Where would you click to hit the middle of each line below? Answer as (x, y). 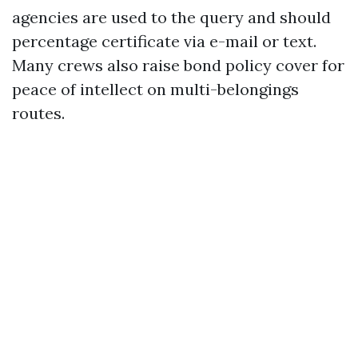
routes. (38, 113)
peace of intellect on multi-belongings (155, 89)
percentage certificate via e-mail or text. (164, 41)
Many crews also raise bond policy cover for (178, 65)
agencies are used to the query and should (171, 17)
